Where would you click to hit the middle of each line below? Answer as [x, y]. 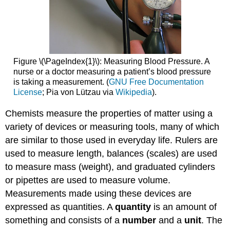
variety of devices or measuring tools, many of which [112, 127]
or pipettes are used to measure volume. [88, 180]
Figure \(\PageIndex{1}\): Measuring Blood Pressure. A [111, 62]
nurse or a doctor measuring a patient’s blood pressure [112, 72]
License [27, 92]
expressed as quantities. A [60, 207]
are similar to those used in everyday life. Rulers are [112, 140]
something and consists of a [64, 220]
